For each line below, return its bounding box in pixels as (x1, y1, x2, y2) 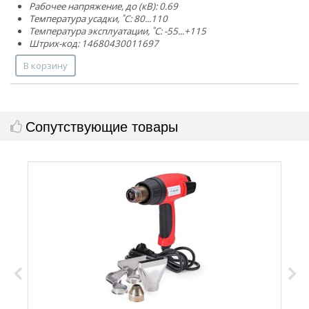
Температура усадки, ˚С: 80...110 (29, 12, 168, 25)
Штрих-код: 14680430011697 (29, 37, 159, 50)
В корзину (23, 59, 68, 72)
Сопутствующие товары (26, 115, 178, 136)
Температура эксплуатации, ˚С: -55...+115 (29, 24, 206, 37)
